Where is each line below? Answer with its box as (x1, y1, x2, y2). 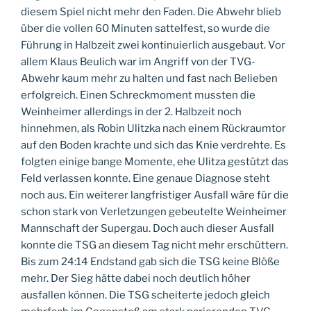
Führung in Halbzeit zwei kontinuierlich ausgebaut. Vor (21, 38, 285, 51)
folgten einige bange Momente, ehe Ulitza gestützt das (21, 155, 289, 168)
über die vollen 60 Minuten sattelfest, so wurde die (21, 22, 270, 35)
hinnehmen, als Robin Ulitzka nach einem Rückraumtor (21, 121, 286, 135)
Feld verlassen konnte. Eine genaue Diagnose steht (21, 171, 270, 185)
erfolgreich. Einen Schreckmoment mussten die (21, 88, 255, 101)
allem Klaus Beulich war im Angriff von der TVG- (21, 55, 255, 68)
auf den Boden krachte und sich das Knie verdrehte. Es (21, 138, 286, 151)
